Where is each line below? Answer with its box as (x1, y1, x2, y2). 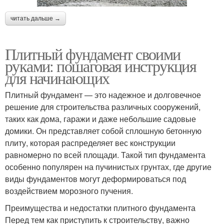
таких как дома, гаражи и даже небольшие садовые (5, 112, 196, 124)
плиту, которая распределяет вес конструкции (5, 136, 175, 148)
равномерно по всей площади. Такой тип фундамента (5, 148, 205, 160)
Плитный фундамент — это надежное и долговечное (5, 88, 201, 100)
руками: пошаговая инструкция (5, 54, 196, 76)
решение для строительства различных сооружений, (5, 100, 200, 112)
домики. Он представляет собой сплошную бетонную (5, 124, 201, 136)
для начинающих (5, 66, 109, 88)
